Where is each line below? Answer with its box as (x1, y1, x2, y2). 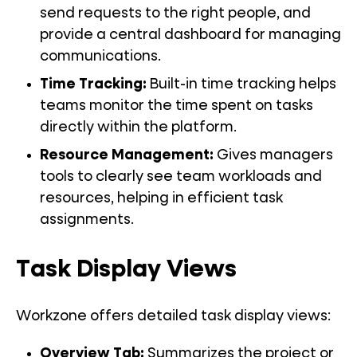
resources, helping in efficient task (40, 191, 283, 206)
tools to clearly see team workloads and (40, 170, 322, 185)
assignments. (40, 213, 134, 228)
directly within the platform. (40, 120, 237, 135)
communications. (40, 49, 161, 65)
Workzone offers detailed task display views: (16, 309, 331, 324)
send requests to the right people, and (40, 6, 311, 22)
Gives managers (214, 148, 333, 163)
